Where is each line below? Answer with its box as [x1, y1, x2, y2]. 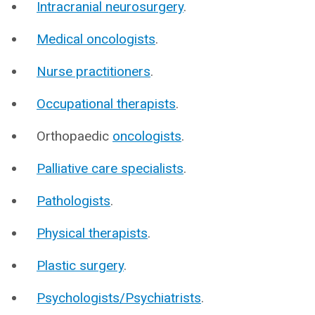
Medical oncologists [37, 31, 155, 47]
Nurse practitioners [37, 63, 150, 79]
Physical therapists [37, 225, 148, 241]
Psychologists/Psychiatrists [37, 290, 201, 306]
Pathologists [37, 193, 110, 209]
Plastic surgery [37, 257, 124, 274]
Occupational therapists [37, 96, 176, 112]
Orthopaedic [37, 128, 112, 144]
